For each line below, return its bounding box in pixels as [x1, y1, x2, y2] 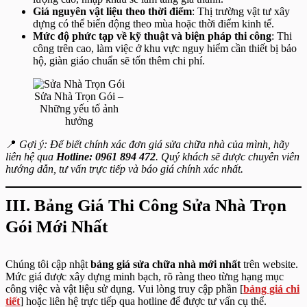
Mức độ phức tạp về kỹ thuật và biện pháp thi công [33, 30, 271, 42]
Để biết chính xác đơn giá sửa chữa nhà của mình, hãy [50, 138, 289, 150]
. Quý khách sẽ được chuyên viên [156, 151, 299, 162]
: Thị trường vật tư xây [192, 5, 290, 17]
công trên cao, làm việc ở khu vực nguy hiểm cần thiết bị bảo [33, 42, 297, 54]
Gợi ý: [19, 138, 50, 150]
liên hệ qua [5, 151, 56, 162]
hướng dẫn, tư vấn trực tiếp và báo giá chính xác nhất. [5, 163, 243, 175]
